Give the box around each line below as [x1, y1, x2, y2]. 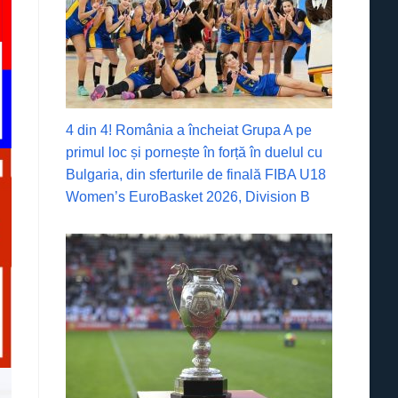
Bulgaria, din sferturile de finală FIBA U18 [66, 166, 327, 182]
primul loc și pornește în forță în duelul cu [66, 144, 323, 160]
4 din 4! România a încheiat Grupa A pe [66, 122, 313, 138]
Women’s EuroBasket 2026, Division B [66, 188, 311, 204]
